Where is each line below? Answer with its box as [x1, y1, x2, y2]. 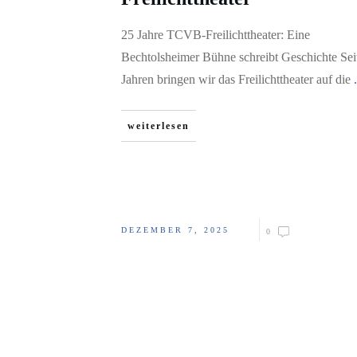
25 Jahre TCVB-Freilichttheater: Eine [121, 28, 310, 41]
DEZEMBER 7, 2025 [121, 226, 229, 234]
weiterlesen [127, 120, 190, 131]
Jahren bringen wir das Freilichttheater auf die [121, 73, 354, 86]
